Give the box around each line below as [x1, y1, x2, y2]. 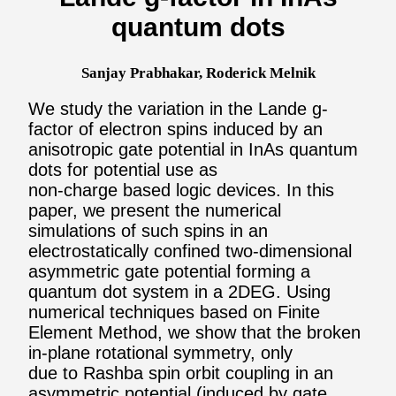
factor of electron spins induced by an [28, 118, 323, 139]
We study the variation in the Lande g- [28, 98, 328, 118]
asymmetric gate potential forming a [28, 261, 310, 281]
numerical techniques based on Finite [28, 301, 320, 322]
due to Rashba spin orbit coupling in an [28, 362, 333, 383]
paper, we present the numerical [28, 200, 281, 220]
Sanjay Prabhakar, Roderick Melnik [80, 64, 316, 81]
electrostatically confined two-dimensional [28, 240, 352, 261]
